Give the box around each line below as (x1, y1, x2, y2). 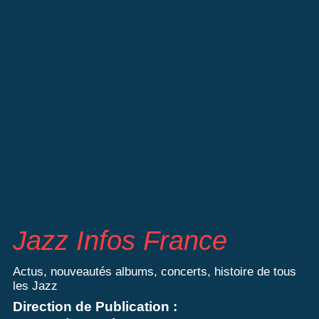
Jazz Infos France (12, 224, 227, 256)
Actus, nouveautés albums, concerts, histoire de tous (12, 263, 296, 278)
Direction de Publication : (12, 299, 177, 315)
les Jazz (12, 278, 58, 293)
